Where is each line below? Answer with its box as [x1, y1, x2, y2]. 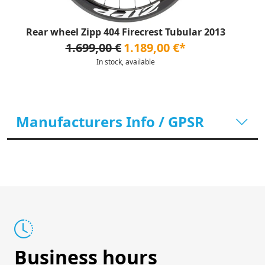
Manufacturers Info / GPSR [16, 112, 204, 131]
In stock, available [96, 57, 155, 67]
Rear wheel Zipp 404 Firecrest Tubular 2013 [25, 25, 225, 38]
